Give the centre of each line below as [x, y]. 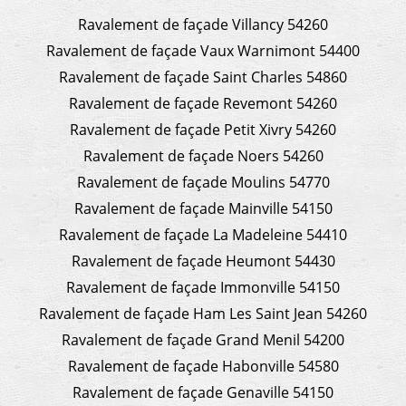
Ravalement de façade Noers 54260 [203, 155]
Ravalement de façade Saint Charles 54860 [203, 77]
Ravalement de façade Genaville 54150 [203, 392]
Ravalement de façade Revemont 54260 [203, 103]
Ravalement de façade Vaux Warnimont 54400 [203, 50]
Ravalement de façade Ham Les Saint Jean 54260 [203, 313]
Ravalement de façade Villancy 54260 [203, 24]
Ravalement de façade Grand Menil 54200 [203, 339]
